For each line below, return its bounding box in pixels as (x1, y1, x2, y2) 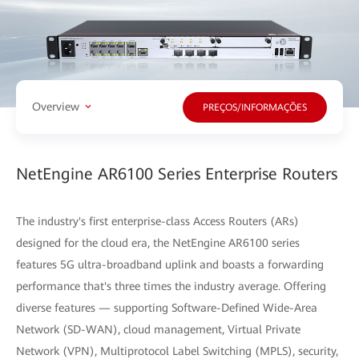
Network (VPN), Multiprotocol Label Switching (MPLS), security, (16, 344, 338, 357)
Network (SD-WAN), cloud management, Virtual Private (16, 322, 301, 336)
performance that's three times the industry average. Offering (16, 279, 326, 292)
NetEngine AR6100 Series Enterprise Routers (16, 163, 337, 184)
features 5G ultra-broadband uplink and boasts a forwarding (16, 257, 324, 271)
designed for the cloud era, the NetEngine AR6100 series (16, 236, 300, 249)
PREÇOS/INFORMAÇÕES (203, 102, 307, 114)
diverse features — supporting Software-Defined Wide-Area (16, 301, 317, 314)
